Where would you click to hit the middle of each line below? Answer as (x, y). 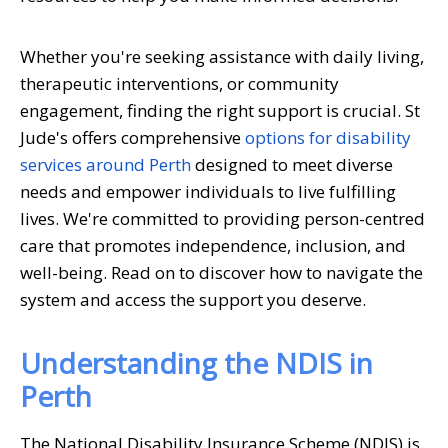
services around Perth (105, 164)
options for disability (328, 137)
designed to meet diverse (292, 164)
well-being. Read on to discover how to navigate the (221, 272)
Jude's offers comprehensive (130, 137)
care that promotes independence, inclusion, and (213, 245)
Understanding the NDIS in (196, 362)
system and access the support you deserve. (193, 299)
